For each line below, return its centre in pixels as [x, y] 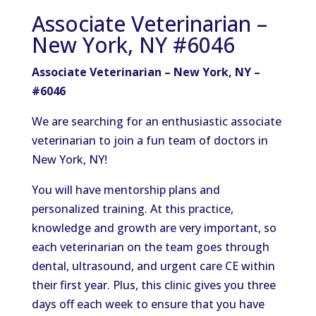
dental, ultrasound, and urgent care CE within [153, 266]
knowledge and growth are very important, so [154, 228]
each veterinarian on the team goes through [150, 247]
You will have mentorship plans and [126, 190]
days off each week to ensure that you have [148, 304]
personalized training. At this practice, [132, 209]
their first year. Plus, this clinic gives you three [153, 285]
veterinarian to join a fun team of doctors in [150, 140]
